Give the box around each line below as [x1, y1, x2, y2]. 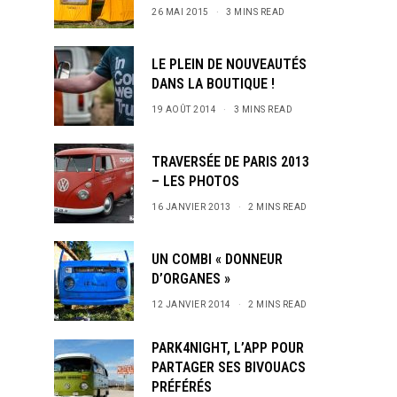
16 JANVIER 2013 [152, 202, 231, 212]
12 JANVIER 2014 [152, 300, 231, 309]
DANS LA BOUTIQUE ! [152, 75, 275, 92]
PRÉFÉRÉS [152, 378, 212, 395]
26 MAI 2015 [152, 7, 209, 17]
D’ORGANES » [152, 270, 230, 287]
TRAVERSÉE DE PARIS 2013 [152, 153, 309, 170]
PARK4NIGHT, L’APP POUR [152, 339, 304, 356]
